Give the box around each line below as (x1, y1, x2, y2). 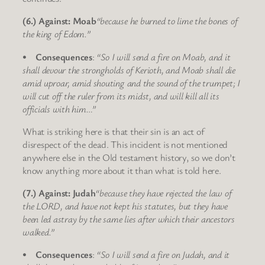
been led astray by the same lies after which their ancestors (22, 212, 235, 226)
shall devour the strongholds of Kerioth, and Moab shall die (22, 63, 235, 76)
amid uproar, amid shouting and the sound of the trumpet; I (22, 76, 241, 89)
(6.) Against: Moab (22, 14, 96, 28)
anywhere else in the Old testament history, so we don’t (22, 150, 235, 164)
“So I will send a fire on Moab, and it (96, 50, 231, 63)
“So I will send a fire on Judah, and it (96, 248, 230, 261)
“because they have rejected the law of (95, 186, 232, 200)
